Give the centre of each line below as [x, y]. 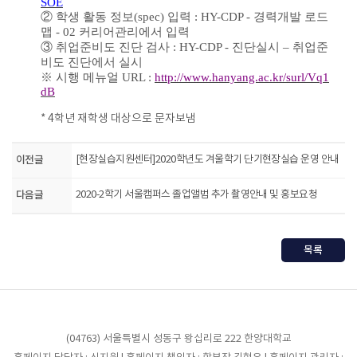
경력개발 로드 [291, 17]
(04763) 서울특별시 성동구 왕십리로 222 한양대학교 [178, 339]
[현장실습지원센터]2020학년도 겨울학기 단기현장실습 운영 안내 [208, 160]
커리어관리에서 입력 [134, 32]
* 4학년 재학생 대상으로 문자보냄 [118, 119]
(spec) [151, 17]
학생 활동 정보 [95, 17]
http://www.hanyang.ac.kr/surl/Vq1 [242, 77]
